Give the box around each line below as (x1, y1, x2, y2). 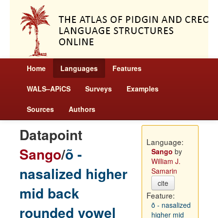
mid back (19, 183, 79, 203)
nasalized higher (19, 163, 127, 183)
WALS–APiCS (27, 84, 71, 93)
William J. (151, 156, 181, 166)
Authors (69, 104, 95, 114)
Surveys (85, 84, 112, 93)
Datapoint (19, 125, 82, 145)
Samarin (151, 166, 177, 176)
